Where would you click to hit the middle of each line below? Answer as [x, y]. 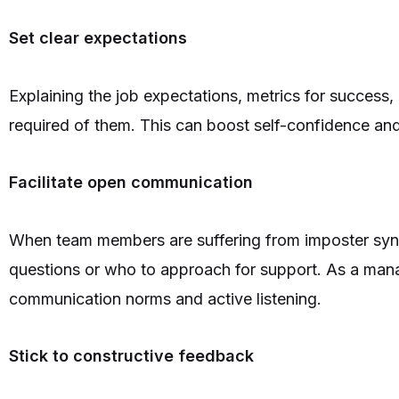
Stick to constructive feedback [131, 356]
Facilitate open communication [131, 183]
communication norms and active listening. [167, 298]
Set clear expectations [98, 38]
